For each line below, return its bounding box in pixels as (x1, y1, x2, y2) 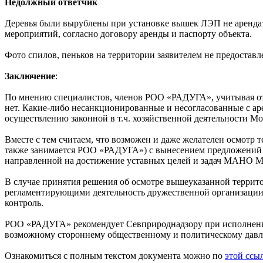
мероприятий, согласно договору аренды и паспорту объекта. (5, 29, 252, 39)
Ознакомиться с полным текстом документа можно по (5, 251, 225, 261)
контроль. (5, 198, 43, 208)
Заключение (5, 71, 55, 81)
